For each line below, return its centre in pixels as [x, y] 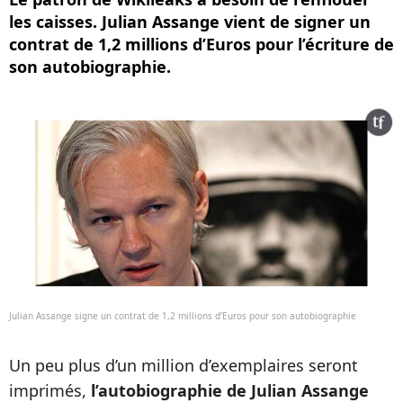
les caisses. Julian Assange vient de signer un [190, 22]
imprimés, [50, 390]
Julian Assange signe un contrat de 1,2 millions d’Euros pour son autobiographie [183, 316]
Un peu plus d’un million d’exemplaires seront [184, 365]
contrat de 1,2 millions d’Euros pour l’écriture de [201, 44]
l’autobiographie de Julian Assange [230, 390]
